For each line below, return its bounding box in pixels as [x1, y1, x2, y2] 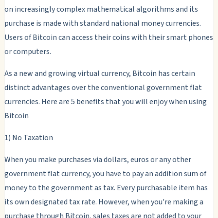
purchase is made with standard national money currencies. [4, 18, 201, 29]
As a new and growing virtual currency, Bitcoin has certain [4, 68, 195, 79]
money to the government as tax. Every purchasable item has [4, 182, 208, 193]
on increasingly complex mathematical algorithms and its [4, 3, 198, 15]
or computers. [4, 46, 51, 57]
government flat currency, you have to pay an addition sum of [4, 168, 206, 179]
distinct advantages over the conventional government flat [4, 82, 202, 93]
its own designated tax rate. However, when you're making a [4, 196, 203, 207]
